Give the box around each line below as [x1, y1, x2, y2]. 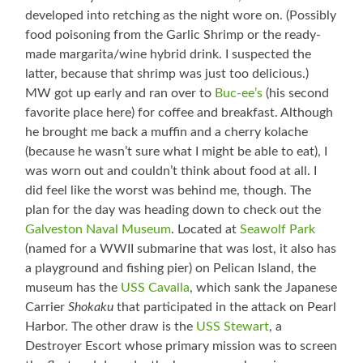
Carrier [25, 301, 69, 314]
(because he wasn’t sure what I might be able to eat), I [25, 145, 328, 159]
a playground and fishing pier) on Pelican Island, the [25, 262, 317, 275]
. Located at [171, 223, 241, 237]
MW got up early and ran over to [25, 87, 216, 100]
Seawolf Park [240, 223, 316, 237]
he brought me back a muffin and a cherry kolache [25, 126, 309, 139]
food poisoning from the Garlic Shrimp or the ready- [25, 28, 322, 42]
